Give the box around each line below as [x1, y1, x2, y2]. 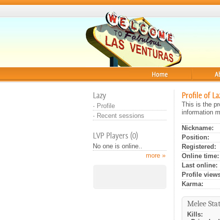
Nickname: [182, 124, 214, 132]
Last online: [182, 162, 218, 169]
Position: [182, 134, 209, 141]
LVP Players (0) [93, 130, 138, 141]
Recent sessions [97, 112, 144, 119]
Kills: [187, 211, 203, 218]
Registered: [182, 143, 216, 150]
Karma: [182, 180, 203, 188]
